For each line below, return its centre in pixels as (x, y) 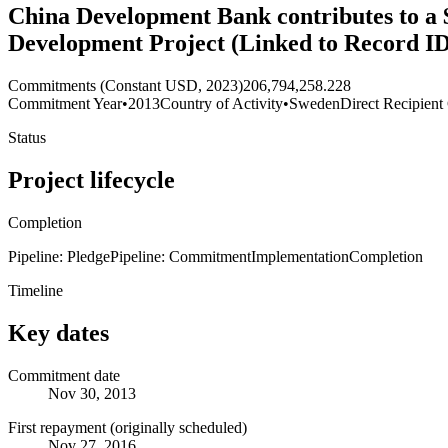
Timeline (35, 290)
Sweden (314, 104)
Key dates (58, 332)
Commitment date (64, 375)
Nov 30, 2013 (92, 393)
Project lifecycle (91, 179)
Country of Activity (221, 104)
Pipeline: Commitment (180, 256)
